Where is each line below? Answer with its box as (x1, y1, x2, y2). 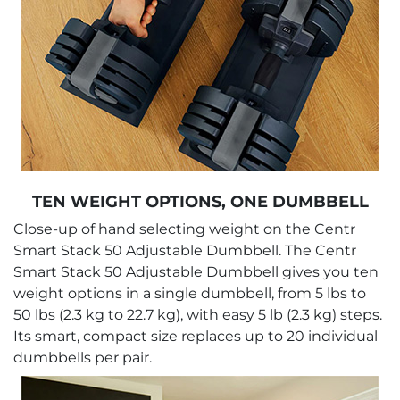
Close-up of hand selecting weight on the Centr (13, 220, 355, 237)
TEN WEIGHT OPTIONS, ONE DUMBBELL (31, 191, 369, 212)
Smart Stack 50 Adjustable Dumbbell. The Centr (13, 241, 356, 259)
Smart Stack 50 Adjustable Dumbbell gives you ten (13, 262, 379, 280)
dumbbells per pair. (13, 348, 152, 366)
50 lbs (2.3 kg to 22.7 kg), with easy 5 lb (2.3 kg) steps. (13, 305, 382, 323)
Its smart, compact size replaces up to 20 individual (13, 327, 378, 345)
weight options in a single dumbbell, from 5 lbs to (13, 284, 366, 302)
